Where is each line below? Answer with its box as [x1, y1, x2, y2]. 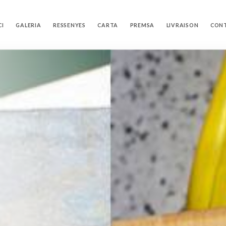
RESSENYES [53, 22, 86, 28]
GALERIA [16, 22, 41, 28]
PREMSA [130, 22, 155, 28]
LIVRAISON [166, 22, 199, 28]
